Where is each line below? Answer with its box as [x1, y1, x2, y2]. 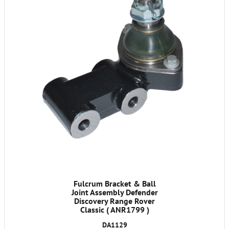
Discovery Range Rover [74, 196, 155, 207]
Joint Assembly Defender [71, 187, 158, 198]
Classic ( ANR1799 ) [80, 204, 149, 215]
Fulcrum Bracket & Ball [73, 178, 156, 189]
